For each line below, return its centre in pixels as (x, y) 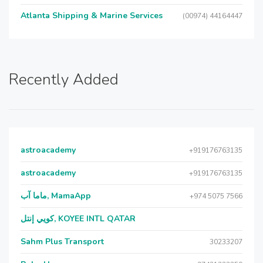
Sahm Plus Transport (62, 242)
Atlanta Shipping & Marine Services (92, 16)
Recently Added (64, 80)
